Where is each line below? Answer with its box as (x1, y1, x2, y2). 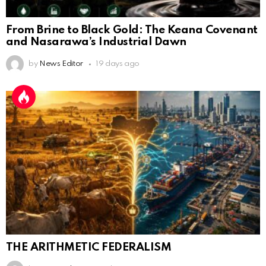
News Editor (39, 60, 83, 68)
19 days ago (95, 60, 140, 68)
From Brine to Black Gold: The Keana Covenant (6, 24, 258, 36)
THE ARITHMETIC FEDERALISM (6, 241, 172, 253)
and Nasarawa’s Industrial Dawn (6, 36, 186, 48)
